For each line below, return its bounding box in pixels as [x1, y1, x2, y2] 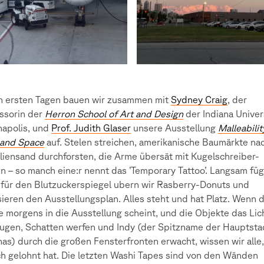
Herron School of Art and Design [45, 108, 183, 120]
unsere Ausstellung [131, 123, 218, 134]
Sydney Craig [171, 94, 227, 105]
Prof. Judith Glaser [51, 123, 131, 134]
